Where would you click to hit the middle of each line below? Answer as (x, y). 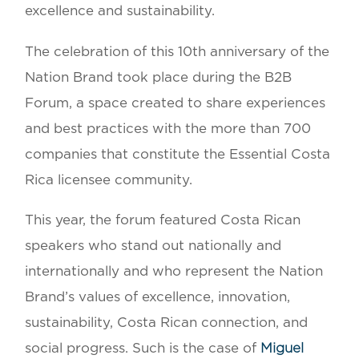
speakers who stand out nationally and (153, 246)
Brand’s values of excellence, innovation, (158, 297)
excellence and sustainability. (120, 10)
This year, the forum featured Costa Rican (163, 220)
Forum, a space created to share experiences (175, 103)
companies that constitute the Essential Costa (178, 154)
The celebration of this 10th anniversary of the (177, 51)
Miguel (282, 349)
